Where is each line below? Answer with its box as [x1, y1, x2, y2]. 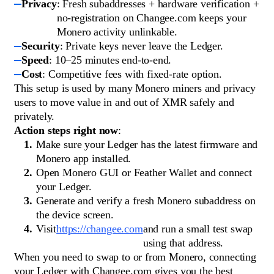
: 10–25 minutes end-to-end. [49, 54, 172, 67]
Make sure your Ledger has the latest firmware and [36, 138, 258, 151]
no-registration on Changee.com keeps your [56, 12, 246, 24]
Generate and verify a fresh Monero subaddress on [36, 194, 256, 207]
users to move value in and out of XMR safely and [14, 96, 234, 109]
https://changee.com [56, 223, 143, 235]
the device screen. [36, 209, 114, 221]
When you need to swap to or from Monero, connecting [14, 251, 256, 264]
